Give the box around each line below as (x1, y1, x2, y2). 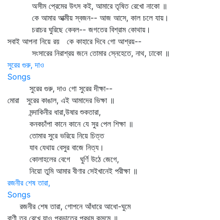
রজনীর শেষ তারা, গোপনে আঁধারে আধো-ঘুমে (7, 201, 131, 211)
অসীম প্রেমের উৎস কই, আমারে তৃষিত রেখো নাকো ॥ (7, 1, 167, 11)
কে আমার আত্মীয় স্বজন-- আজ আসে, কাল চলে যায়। (7, 13, 169, 23)
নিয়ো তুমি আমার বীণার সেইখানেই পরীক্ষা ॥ (7, 166, 138, 176)
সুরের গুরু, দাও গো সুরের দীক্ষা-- (7, 83, 112, 93)
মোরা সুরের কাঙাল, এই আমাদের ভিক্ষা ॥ (7, 95, 115, 105)
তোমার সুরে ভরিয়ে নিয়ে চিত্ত (7, 131, 104, 140)
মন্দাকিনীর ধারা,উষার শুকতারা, (7, 107, 101, 117)
